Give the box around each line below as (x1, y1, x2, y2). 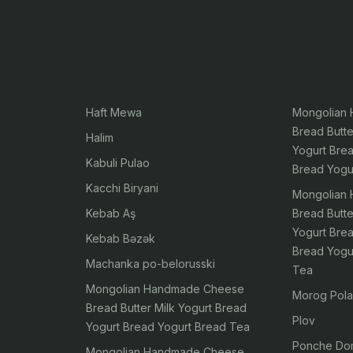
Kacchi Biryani (85, 181, 158, 195)
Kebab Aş (85, 206, 136, 220)
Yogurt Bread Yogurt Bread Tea (85, 320, 250, 333)
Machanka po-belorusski (85, 257, 215, 270)
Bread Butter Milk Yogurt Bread (85, 301, 247, 314)
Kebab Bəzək (85, 232, 155, 245)
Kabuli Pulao (85, 156, 150, 169)
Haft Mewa (85, 106, 142, 119)
